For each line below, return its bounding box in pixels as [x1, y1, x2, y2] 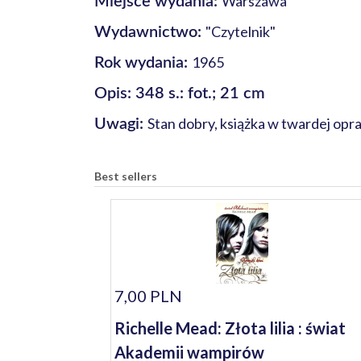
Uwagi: [94, 116, 147, 132]
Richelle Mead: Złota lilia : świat [114, 318, 346, 338]
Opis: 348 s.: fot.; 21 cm [94, 85, 265, 102]
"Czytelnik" [205, 23, 276, 40]
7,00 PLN [114, 286, 182, 305]
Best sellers [94, 169, 157, 183]
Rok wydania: [94, 55, 192, 71]
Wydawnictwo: [94, 24, 205, 40]
